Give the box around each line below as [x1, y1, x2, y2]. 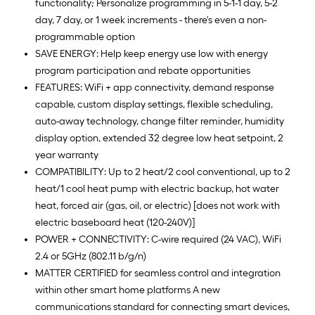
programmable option [35, 31, 135, 43]
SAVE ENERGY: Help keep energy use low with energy [35, 48, 268, 60]
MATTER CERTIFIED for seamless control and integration [35, 267, 281, 279]
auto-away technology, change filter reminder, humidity [35, 115, 284, 127]
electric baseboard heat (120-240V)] [35, 217, 195, 229]
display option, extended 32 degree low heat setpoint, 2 [35, 132, 283, 144]
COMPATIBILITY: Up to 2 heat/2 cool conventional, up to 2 [35, 166, 290, 178]
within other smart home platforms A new [35, 284, 220, 296]
